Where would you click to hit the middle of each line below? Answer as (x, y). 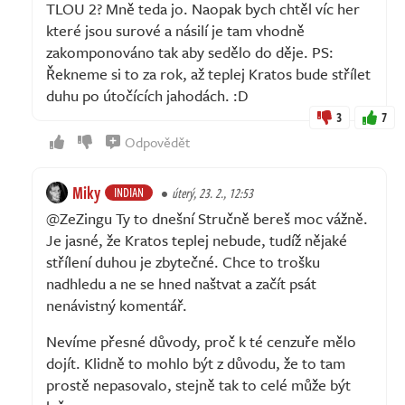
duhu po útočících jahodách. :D (147, 95)
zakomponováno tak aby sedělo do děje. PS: (190, 52)
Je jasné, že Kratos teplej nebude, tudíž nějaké (197, 240)
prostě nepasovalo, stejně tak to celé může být (198, 384)
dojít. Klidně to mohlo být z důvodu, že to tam (196, 363)
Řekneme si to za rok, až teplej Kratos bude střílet (208, 73)
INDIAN (129, 192)
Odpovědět (157, 141)
